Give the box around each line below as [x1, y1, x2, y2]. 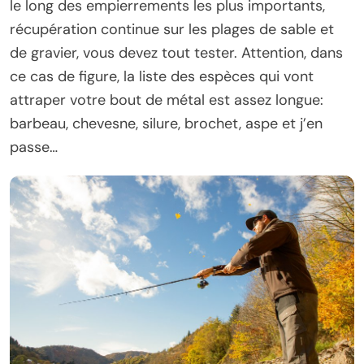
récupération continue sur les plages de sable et [10, 19, 334, 39]
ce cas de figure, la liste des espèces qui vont [10, 66, 314, 86]
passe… [10, 136, 58, 157]
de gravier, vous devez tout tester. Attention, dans [10, 42, 343, 63]
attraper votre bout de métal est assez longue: [10, 89, 323, 110]
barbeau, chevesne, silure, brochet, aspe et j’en [10, 113, 323, 133]
